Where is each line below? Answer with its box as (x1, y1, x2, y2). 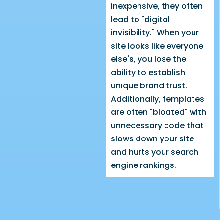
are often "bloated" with (111, 106, 207, 118)
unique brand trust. (111, 80, 188, 91)
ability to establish (111, 66, 186, 78)
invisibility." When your (111, 27, 199, 38)
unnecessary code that (111, 119, 204, 131)
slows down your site (111, 133, 194, 144)
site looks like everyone (111, 40, 204, 52)
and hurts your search (111, 146, 199, 158)
